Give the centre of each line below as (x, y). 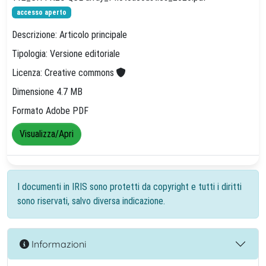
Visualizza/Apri (47, 134)
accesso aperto (41, 12)
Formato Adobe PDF (50, 111)
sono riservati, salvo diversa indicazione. (91, 201)
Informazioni (58, 244)
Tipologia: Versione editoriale (66, 54)
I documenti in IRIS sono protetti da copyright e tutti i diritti (129, 187)
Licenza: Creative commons (64, 73)
